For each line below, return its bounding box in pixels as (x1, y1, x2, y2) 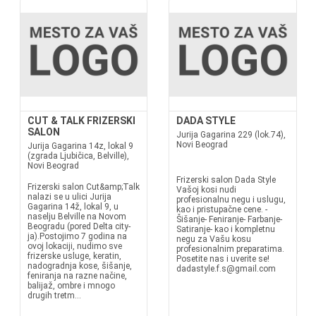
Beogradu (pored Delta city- (27, 221, 130, 231)
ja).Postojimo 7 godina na (27, 231, 127, 241)
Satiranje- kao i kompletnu (176, 224, 275, 234)
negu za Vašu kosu (176, 234, 251, 244)
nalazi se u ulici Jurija (27, 192, 111, 202)
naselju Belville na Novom (27, 212, 126, 221)
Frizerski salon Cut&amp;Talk (27, 182, 140, 192)
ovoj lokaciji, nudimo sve (27, 241, 122, 251)
